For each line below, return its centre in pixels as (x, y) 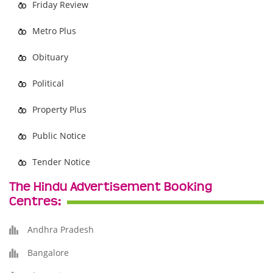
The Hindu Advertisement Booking (111, 187)
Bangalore (48, 253)
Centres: (35, 202)
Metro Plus (54, 31)
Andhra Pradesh (61, 229)
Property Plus (59, 109)
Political (48, 83)
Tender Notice (61, 162)
